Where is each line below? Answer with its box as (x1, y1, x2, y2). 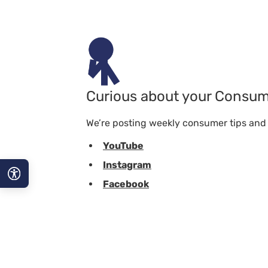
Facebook (102, 178, 149, 190)
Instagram (102, 159, 151, 170)
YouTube (102, 140, 144, 152)
